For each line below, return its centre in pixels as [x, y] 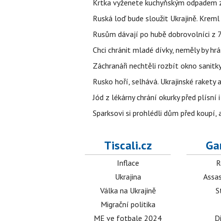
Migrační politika [128, 204]
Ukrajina [128, 177]
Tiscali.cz [128, 145]
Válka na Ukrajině [128, 190]
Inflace [128, 163]
